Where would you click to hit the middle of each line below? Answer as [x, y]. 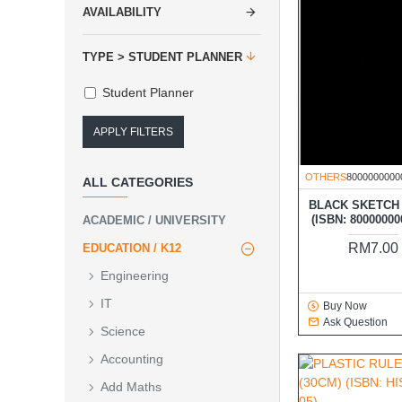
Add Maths [131, 387]
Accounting [132, 359]
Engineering [135, 275]
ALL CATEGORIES [138, 182]
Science [123, 331]
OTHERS [326, 177]
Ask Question [355, 323]
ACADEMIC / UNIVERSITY [154, 220]
